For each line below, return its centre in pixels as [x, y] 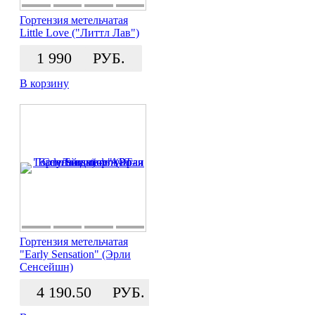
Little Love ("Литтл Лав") [79, 33]
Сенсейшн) [46, 267]
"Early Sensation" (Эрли [75, 255]
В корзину [44, 84]
